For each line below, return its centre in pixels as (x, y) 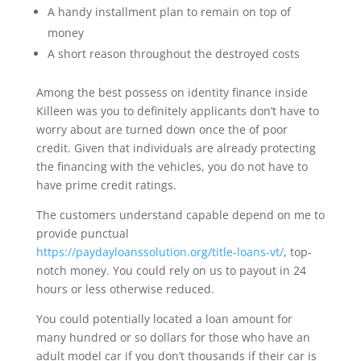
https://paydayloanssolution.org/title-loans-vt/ (160, 252)
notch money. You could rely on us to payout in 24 (171, 270)
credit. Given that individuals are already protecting (176, 148)
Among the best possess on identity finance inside (172, 92)
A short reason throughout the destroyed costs (173, 54)
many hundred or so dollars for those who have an (173, 337)
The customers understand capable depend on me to (180, 215)
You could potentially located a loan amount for (164, 319)
